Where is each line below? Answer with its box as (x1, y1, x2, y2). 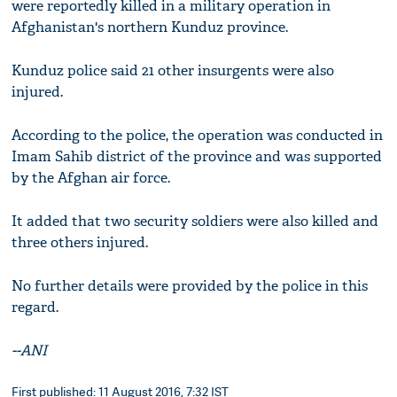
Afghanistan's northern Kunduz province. (12, 17, 289, 36)
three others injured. (12, 232, 149, 252)
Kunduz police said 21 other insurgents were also (12, 60, 335, 80)
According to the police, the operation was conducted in (12, 125, 384, 144)
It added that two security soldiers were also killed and (12, 211, 379, 230)
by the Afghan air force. (12, 167, 171, 187)
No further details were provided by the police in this (12, 276, 369, 295)
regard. (12, 297, 59, 316)
